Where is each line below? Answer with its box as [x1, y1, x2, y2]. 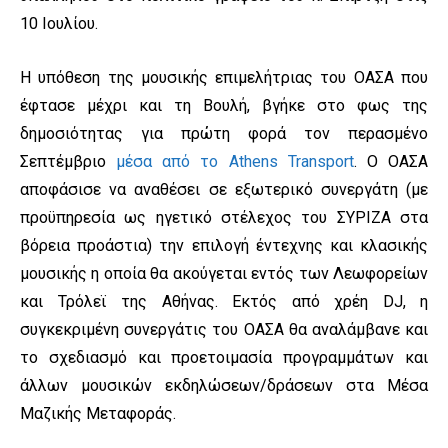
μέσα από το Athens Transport [116, 152, 354, 172]
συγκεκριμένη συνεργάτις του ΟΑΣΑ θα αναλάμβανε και [20, 320, 428, 340]
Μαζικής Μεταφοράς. [20, 404, 176, 424]
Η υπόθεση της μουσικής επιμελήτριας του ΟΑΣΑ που [20, 68, 428, 88]
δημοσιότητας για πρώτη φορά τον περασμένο [20, 124, 428, 144]
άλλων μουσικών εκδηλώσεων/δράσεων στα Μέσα [20, 376, 428, 396]
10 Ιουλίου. [20, 14, 98, 34]
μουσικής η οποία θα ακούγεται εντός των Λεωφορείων [20, 264, 428, 284]
